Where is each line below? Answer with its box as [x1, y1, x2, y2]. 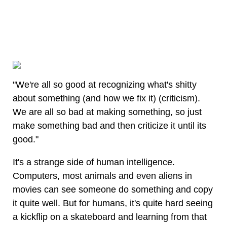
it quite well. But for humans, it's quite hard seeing [13, 198, 213, 208]
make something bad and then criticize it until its [13, 121, 206, 131]
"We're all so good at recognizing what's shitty [13, 80, 197, 90]
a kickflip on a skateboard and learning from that [13, 212, 207, 222]
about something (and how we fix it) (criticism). [13, 93, 200, 103]
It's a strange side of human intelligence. [13, 157, 175, 167]
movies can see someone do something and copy [13, 184, 213, 195]
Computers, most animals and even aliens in [13, 171, 192, 181]
